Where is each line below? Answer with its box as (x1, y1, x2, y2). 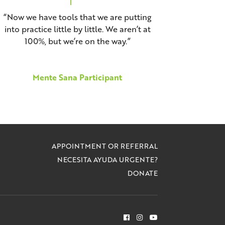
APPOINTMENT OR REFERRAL (51, 141, 158, 151)
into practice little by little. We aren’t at (4, 23, 151, 35)
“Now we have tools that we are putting (3, 11, 152, 23)
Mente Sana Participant (33, 71, 123, 83)
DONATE (127, 168, 158, 178)
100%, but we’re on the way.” (24, 35, 131, 47)
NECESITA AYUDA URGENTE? (57, 155, 158, 165)
